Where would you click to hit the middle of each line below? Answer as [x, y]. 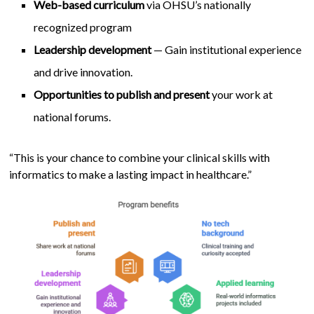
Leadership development [93, 49]
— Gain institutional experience [227, 49]
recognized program [83, 27]
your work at [241, 94]
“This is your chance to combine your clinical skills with [140, 157]
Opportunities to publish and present [122, 94]
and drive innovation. [83, 72]
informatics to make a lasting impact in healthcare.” [131, 174]
